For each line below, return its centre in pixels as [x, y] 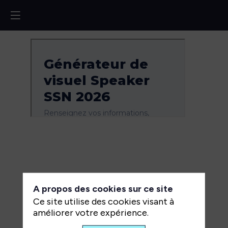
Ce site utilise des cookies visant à [103, 201]
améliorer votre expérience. [91, 212]
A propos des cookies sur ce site [103, 189]
